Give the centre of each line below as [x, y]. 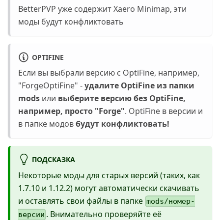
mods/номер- [171, 201]
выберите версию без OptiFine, [122, 98]
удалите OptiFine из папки [139, 86]
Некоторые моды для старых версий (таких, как [109, 175]
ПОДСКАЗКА [53, 159]
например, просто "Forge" [71, 111]
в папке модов [47, 124]
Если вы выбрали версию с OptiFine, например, [109, 73]
